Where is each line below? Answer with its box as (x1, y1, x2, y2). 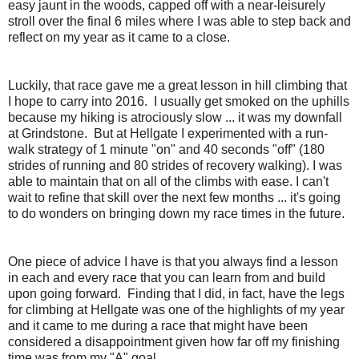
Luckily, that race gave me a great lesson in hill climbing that (8, 78, 347, 92)
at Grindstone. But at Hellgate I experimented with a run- (8, 126, 328, 140)
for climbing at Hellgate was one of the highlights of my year (8, 302, 345, 317)
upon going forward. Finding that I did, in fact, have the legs (8, 286, 345, 301)
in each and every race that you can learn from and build (8, 270, 325, 284)
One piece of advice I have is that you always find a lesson (8, 254, 338, 268)
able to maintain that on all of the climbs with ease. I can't (8, 174, 329, 188)
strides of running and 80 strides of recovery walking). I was (8, 158, 342, 172)
